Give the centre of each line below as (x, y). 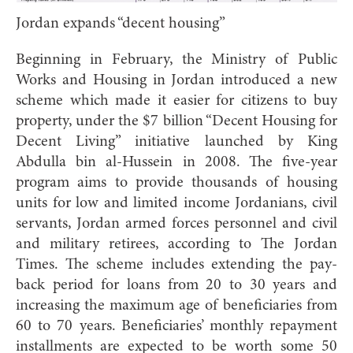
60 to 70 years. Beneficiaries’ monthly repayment (176, 326)
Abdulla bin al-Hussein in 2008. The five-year (176, 162)
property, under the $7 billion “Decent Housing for (176, 121)
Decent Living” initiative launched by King (176, 141)
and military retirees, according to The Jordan (176, 244)
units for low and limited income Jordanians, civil (176, 203)
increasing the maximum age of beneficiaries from (176, 305)
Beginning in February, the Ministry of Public (176, 59)
